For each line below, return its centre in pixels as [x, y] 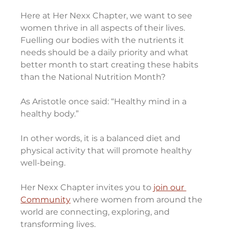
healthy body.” [50, 114]
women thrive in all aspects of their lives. [104, 28]
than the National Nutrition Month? [93, 77]
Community [46, 200]
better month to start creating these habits [111, 65]
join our [170, 188]
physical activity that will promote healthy [107, 151]
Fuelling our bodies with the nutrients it [104, 40]
